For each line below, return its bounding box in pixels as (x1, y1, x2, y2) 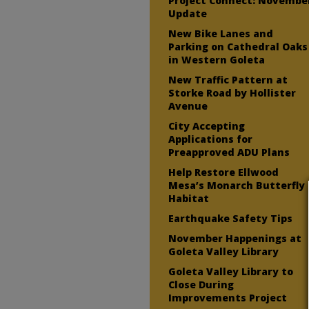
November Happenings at (168, 231, 302, 245)
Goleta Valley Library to (168, 264, 294, 278)
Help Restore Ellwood (168, 165, 279, 179)
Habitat (168, 191, 210, 205)
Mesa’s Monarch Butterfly (168, 178, 306, 192)
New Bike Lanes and (168, 26, 274, 40)
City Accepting (168, 119, 246, 132)
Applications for (168, 132, 253, 146)
